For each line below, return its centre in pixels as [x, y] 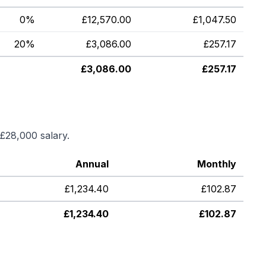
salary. [53, 135]
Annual [92, 164]
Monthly [217, 164]
